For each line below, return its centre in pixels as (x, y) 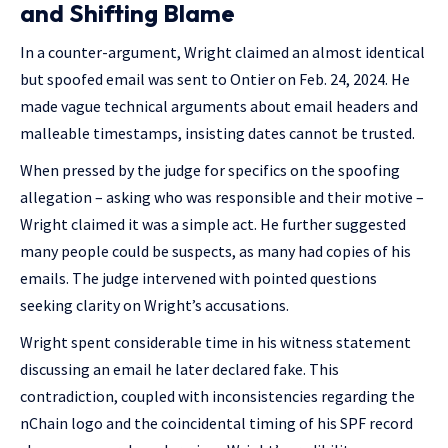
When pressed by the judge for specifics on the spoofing (210, 170)
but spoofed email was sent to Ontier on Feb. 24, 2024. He (215, 79)
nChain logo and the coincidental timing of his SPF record (216, 423)
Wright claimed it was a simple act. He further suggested (213, 224)
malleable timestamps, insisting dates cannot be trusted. (217, 133)
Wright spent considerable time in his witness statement (215, 342)
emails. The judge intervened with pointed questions (198, 278)
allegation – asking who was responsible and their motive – (222, 197)
